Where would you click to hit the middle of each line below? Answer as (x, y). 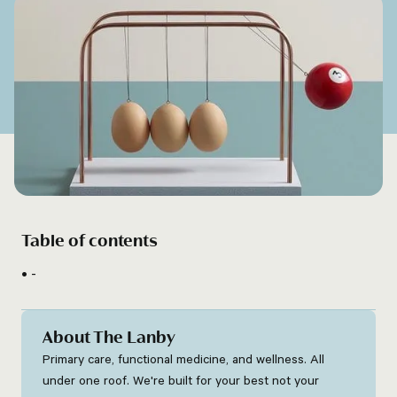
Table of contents (90, 241)
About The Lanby (109, 338)
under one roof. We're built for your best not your (181, 380)
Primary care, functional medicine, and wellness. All (183, 359)
